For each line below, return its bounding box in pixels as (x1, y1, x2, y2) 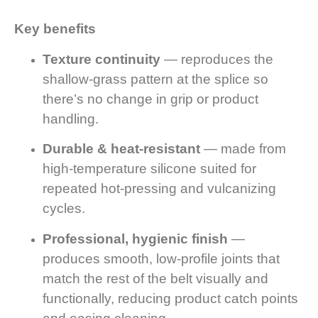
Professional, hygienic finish (43, 231, 228, 246)
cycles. (43, 201, 85, 216)
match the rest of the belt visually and (43, 270, 268, 286)
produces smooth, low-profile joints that (43, 251, 280, 266)
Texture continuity (43, 51, 160, 67)
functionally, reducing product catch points (43, 290, 298, 306)
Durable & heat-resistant (43, 141, 200, 157)
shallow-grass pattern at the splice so (43, 71, 268, 87)
